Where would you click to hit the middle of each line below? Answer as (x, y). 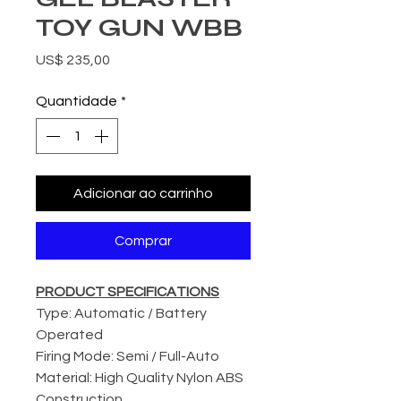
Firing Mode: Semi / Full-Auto (128, 357)
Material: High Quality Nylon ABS (140, 378)
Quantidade (77, 102)
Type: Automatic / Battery (121, 314)
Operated (69, 335)
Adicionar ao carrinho (143, 194)
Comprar (143, 241)
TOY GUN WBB (139, 28)
